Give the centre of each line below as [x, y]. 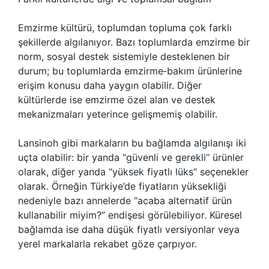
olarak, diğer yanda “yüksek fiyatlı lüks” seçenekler [133, 172]
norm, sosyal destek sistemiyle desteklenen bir [124, 56]
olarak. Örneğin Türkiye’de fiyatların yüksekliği [122, 186]
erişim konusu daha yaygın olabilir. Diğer [110, 85]
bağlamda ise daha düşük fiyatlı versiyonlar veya [129, 229]
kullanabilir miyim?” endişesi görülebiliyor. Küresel [130, 215]
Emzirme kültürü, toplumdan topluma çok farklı [125, 28]
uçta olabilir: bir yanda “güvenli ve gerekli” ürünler [131, 157]
